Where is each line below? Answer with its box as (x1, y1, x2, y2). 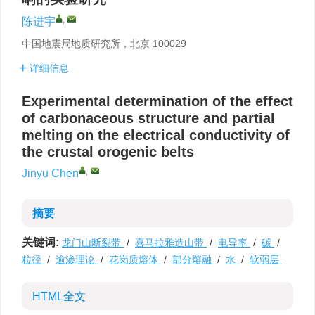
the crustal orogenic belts (22, 144, 194, 160)
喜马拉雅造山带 (135, 237, 207, 248)
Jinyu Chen (22, 167, 79, 179)
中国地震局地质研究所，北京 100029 (22, 38, 186, 49)
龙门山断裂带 (62, 237, 124, 248)
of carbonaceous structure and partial (22, 110, 275, 126)
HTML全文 (32, 290, 86, 302)
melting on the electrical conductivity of (22, 127, 290, 143)
